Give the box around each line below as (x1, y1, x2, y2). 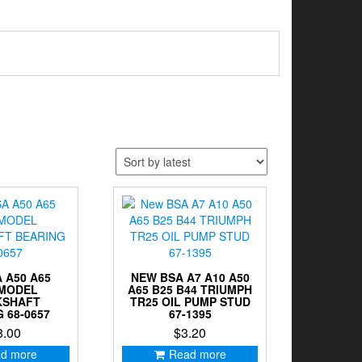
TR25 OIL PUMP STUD (129, 293, 250, 310)
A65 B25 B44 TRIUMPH (128, 281, 253, 298)
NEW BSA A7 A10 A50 (130, 269, 250, 286)
